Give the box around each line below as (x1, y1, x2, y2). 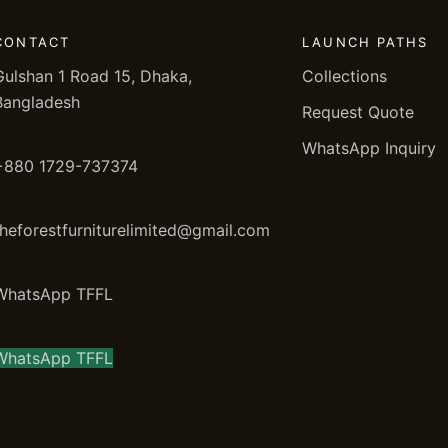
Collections (302, 66, 388, 86)
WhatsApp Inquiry (302, 138, 437, 158)
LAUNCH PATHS (302, 34, 429, 50)
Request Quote (302, 102, 415, 122)
